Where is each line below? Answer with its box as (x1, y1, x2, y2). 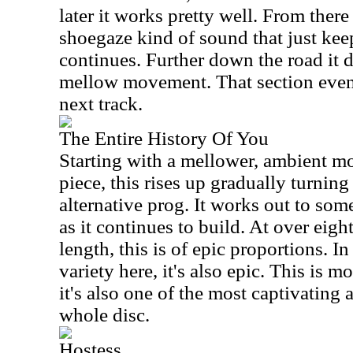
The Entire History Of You (59, 128, 269, 149)
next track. (59, 93, 143, 114)
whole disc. (59, 304, 150, 325)
